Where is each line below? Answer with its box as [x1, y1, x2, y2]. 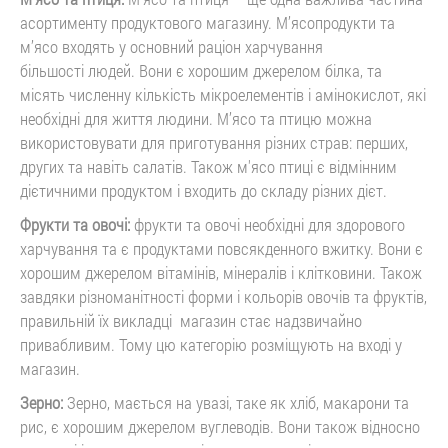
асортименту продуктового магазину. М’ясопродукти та [20, 10, 395, 34]
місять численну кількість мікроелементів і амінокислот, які [20, 82, 426, 106]
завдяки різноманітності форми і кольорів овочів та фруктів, [20, 284, 427, 308]
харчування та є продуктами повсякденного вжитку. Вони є [20, 236, 423, 260]
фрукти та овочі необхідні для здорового [130, 212, 405, 236]
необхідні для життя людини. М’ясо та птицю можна [20, 106, 372, 130]
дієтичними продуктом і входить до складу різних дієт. [20, 178, 395, 202]
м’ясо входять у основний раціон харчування [20, 34, 323, 58]
